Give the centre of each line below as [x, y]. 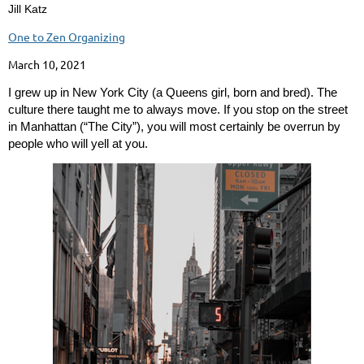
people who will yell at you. [80, 144]
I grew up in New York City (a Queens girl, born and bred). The [173, 93]
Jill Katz [28, 9]
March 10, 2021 [47, 65]
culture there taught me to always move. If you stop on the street [178, 110]
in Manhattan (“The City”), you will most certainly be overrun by [174, 127]
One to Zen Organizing [67, 37]
